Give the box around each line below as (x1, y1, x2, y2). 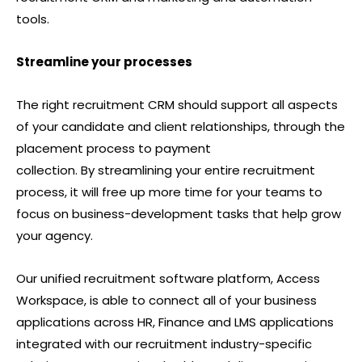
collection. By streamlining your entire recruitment (16, 161, 315, 179)
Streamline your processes (16, 53, 195, 70)
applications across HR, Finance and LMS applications (16, 313, 334, 330)
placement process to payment (16, 139, 211, 157)
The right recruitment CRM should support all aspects (16, 95, 338, 113)
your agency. (16, 226, 93, 244)
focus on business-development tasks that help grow (16, 204, 341, 222)
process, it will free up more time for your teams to (16, 183, 322, 200)
